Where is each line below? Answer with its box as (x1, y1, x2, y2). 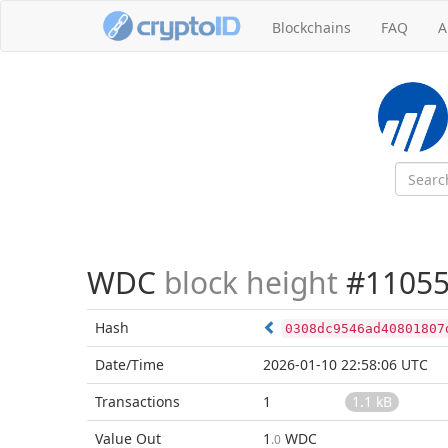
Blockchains (272, 18, 351, 37)
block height (164, 262, 338, 303)
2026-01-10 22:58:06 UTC (263, 355, 428, 374)
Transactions (95, 392, 180, 411)
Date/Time (95, 355, 164, 374)
